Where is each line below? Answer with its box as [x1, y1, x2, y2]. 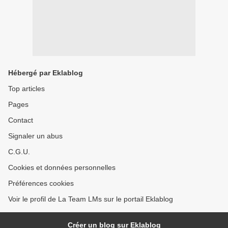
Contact [8, 116, 33, 125]
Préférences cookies [8, 179, 74, 188]
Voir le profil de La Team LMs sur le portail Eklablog [8, 195, 173, 204]
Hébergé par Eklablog [8, 69, 83, 77]
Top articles [8, 84, 45, 93]
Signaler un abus [8, 132, 63, 140]
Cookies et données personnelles [8, 163, 116, 172]
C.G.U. [8, 148, 30, 156]
